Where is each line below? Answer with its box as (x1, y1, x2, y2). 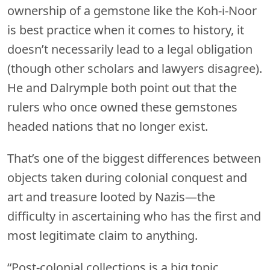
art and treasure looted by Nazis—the (7, 188, 215, 205)
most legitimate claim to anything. (7, 227, 198, 243)
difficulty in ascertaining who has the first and (7, 207, 261, 224)
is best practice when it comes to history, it (7, 21, 244, 38)
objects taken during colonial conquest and (7, 169, 247, 186)
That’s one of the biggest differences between (7, 149, 261, 166)
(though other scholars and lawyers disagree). (7, 60, 262, 77)
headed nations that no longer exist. (7, 118, 208, 134)
